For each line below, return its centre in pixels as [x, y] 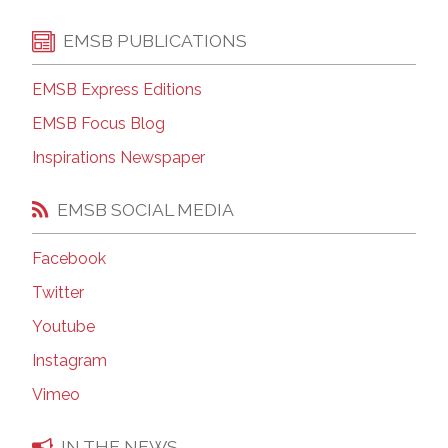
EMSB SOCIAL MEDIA [145, 209]
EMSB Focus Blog [98, 124]
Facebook [69, 259]
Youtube [63, 327]
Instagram [69, 361]
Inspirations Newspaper [118, 158]
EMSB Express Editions [117, 90]
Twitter [58, 293]
